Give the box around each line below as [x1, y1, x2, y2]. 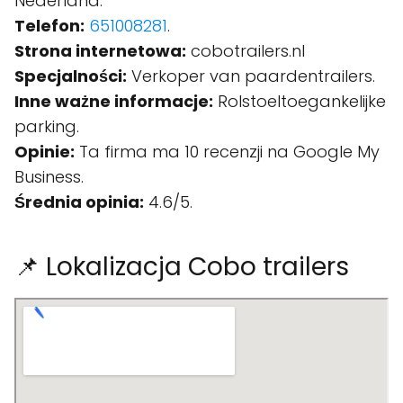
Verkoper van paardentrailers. [127, 65, 375, 87]
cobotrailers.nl [186, 40, 305, 62]
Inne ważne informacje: [14, 90, 213, 112]
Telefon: [14, 14, 85, 37]
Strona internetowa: [14, 40, 186, 62]
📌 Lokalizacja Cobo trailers [14, 249, 349, 284]
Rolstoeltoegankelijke [213, 90, 386, 112]
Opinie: [14, 140, 75, 163]
